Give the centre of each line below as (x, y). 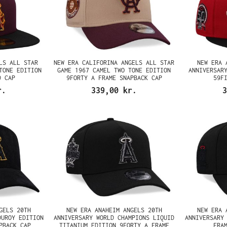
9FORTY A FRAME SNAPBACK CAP (114, 78)
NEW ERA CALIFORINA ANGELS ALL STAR (114, 63)
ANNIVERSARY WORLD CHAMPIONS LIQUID (114, 218)
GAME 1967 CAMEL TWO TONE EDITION (114, 70)
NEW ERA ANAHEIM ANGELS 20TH (114, 210)
